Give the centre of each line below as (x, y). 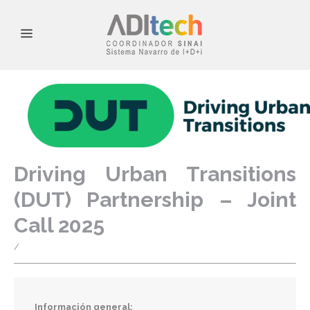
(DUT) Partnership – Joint (155, 200)
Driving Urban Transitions (155, 174)
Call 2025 (59, 226)
